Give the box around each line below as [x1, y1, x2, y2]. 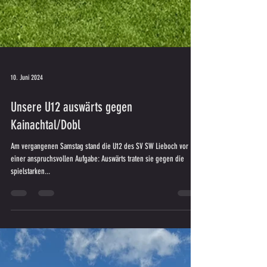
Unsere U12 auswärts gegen [11, 194, 132, 210]
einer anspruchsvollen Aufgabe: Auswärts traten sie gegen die [11, 249, 184, 259]
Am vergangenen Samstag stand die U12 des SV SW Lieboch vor [11, 237, 188, 247]
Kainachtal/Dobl [11, 212, 80, 228]
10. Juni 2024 [11, 169, 43, 177]
